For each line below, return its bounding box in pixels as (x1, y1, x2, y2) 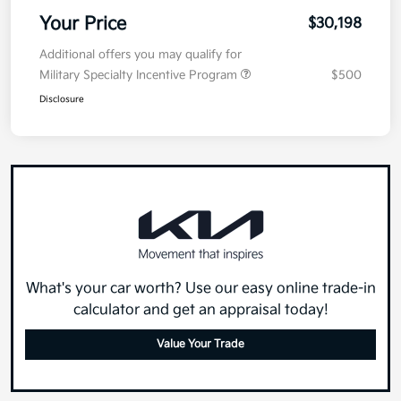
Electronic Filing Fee (39, 4, 174, 21)
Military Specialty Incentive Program (39, 90, 241, 105)
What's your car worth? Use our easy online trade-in (25, 302, 376, 320)
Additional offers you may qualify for (39, 69, 242, 84)
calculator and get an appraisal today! (73, 323, 328, 341)
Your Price (39, 35, 126, 57)
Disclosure (39, 115, 84, 127)
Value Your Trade (157, 359, 244, 373)
